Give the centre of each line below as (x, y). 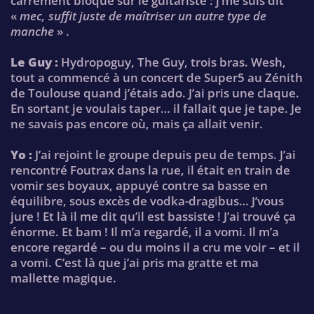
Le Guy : (34, 62)
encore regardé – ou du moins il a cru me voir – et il (155, 247)
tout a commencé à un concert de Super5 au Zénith (157, 77)
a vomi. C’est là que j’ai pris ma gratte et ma (135, 262)
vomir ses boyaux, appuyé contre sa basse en (139, 185)
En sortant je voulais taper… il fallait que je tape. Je (156, 108)
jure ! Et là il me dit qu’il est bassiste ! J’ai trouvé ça (153, 216)
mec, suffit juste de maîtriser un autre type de (143, 15)
